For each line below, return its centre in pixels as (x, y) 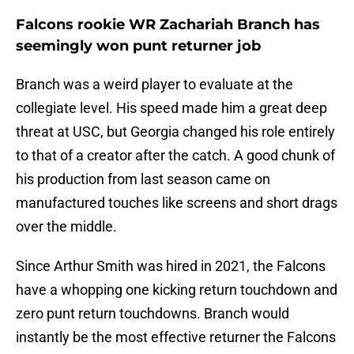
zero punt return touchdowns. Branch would (153, 314)
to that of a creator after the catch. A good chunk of (175, 156)
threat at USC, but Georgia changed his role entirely (175, 132)
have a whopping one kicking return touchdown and (177, 290)
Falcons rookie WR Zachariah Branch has (168, 25)
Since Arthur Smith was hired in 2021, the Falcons (171, 266)
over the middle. (66, 227)
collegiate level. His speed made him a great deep (171, 108)
